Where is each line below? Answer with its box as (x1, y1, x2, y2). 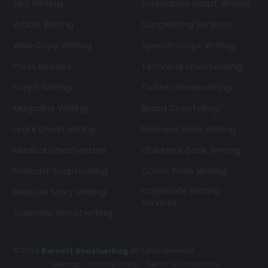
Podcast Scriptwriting (13, 165, 108, 178)
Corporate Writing (141, 184, 220, 197)
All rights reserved (128, 245, 194, 256)
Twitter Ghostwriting (141, 81, 232, 94)
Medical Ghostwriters (13, 144, 106, 157)
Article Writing (13, 19, 74, 31)
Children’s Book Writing (141, 144, 240, 157)
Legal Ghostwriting (13, 123, 95, 136)
